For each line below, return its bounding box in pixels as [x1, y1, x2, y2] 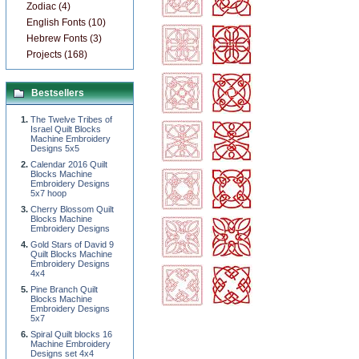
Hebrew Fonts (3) [26, 33, 102, 44]
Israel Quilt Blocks [30, 124, 101, 134]
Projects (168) [26, 49, 87, 60]
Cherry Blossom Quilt [30, 204, 114, 214]
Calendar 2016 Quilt [30, 159, 107, 169]
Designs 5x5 [30, 143, 79, 153]
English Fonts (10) [26, 17, 106, 28]
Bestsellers [31, 87, 84, 99]
